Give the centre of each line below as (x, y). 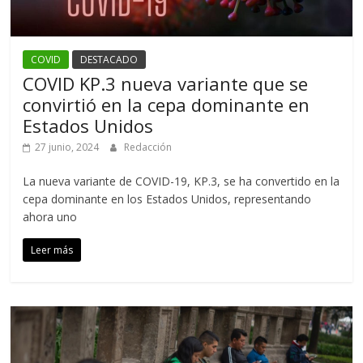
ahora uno (50, 217)
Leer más (52, 250)
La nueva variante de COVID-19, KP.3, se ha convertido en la (181, 181)
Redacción (148, 147)
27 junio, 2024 (67, 147)
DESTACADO (109, 60)
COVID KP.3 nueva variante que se (166, 84)
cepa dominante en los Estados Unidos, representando (167, 199)
